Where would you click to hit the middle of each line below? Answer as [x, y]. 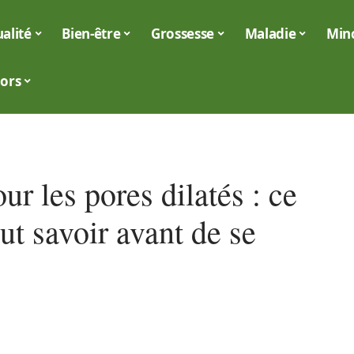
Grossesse [182, 33]
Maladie [270, 33]
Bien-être [91, 33]
